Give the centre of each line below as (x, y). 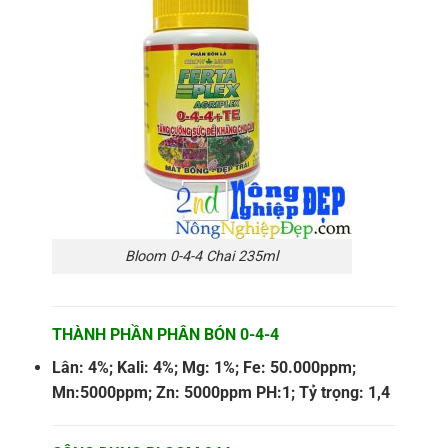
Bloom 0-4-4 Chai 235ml (202, 256)
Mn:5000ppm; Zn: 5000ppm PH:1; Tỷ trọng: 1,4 (220, 392)
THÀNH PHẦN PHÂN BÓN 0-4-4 (165, 334)
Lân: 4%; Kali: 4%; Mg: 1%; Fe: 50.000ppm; (203, 367)
